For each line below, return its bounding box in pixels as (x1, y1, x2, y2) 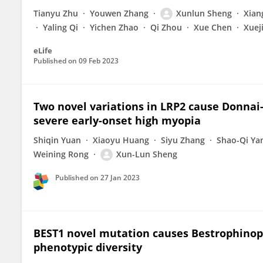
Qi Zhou (150, 22, 182, 33)
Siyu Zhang (161, 134, 205, 146)
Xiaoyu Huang (93, 134, 149, 146)
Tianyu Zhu (33, 8, 78, 19)
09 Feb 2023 (79, 56, 119, 66)
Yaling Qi (43, 22, 78, 33)
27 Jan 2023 (100, 173, 140, 183)
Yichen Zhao (90, 22, 139, 33)
